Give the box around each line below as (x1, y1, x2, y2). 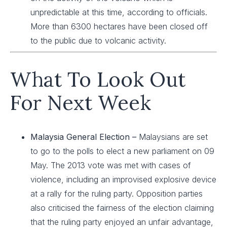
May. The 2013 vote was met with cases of (30, 160, 191, 170)
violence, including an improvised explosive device (30, 174, 216, 184)
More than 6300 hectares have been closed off (30, 21, 208, 31)
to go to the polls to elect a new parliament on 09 (30, 146, 214, 156)
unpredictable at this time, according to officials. (30, 7, 207, 17)
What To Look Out (10, 66, 185, 92)
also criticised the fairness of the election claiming (30, 203, 214, 213)
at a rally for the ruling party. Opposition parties (30, 188, 203, 199)
